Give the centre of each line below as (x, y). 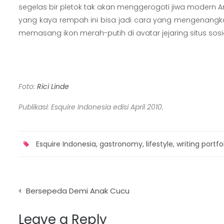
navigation (53, 203)
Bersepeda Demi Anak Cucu (78, 191)
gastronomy (121, 144)
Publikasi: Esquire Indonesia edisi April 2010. (91, 107)
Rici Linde (53, 86)
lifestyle (159, 144)
